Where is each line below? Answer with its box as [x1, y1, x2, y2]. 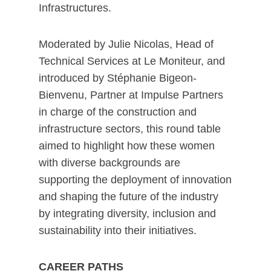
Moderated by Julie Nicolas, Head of [39, 38, 214, 50]
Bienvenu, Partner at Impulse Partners [39, 89, 223, 101]
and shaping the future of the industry [39, 191, 218, 203]
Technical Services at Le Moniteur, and [39, 55, 225, 67]
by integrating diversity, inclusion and [39, 207, 216, 220]
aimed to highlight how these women [39, 140, 215, 152]
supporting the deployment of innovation [39, 174, 232, 186]
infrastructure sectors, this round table [39, 123, 221, 135]
